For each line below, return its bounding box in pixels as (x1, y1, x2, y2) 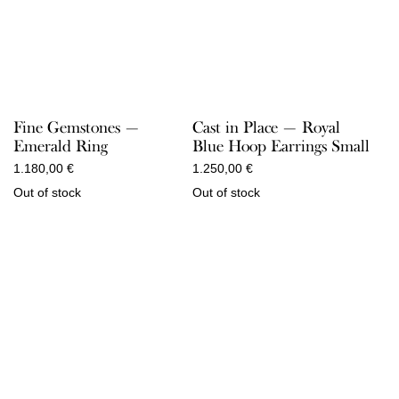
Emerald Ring (13, 136, 108, 157)
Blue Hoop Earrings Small (191, 136, 370, 157)
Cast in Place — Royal (191, 118, 340, 138)
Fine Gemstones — (13, 118, 140, 138)
